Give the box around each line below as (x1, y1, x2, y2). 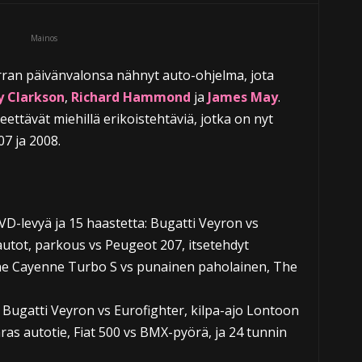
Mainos (31, 32, 57, 44)
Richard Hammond (70, 88, 191, 106)
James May (207, 88, 278, 106)
